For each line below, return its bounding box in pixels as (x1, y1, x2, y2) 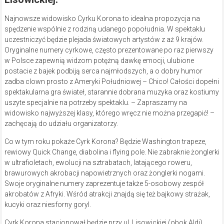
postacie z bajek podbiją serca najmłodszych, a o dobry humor (4, 67, 202, 75)
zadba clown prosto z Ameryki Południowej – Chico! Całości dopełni (4, 77, 219, 86)
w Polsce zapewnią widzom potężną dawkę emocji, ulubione (4, 56, 194, 65)
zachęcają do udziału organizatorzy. (4, 119, 118, 128)
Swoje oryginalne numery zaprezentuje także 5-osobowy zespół (4, 179, 204, 188)
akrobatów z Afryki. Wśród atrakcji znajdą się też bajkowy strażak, (4, 190, 210, 198)
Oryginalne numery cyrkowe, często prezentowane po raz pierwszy (4, 46, 213, 54)
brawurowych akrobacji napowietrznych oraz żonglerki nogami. (4, 169, 205, 177)
